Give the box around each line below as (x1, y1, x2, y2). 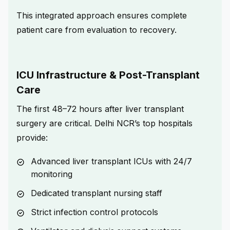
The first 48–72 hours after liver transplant (16, 103, 184, 114)
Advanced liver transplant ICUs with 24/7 (31, 156, 192, 166)
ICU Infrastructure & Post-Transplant (16, 68, 200, 81)
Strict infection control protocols (31, 206, 158, 217)
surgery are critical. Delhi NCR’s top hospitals (16, 118, 193, 128)
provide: (16, 132, 48, 143)
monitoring (31, 168, 72, 179)
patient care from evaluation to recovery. (16, 24, 177, 35)
